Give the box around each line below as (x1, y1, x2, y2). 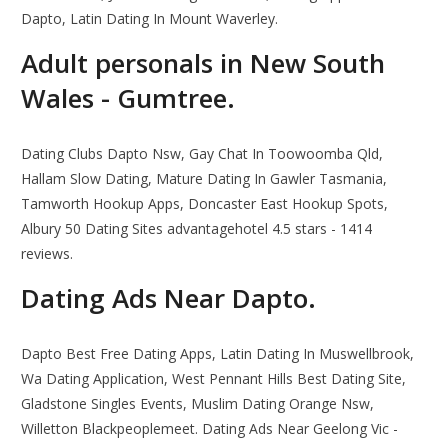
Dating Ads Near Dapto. (21, 280, 317, 317)
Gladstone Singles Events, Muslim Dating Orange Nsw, (21, 394, 375, 414)
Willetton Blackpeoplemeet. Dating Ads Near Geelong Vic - (21, 419, 399, 439)
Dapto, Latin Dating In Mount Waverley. (21, 9, 279, 29)
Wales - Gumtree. (21, 80, 236, 117)
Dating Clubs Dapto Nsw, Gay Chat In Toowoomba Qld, (21, 144, 384, 164)
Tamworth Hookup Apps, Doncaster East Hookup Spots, (21, 194, 389, 214)
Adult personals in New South (21, 45, 386, 82)
